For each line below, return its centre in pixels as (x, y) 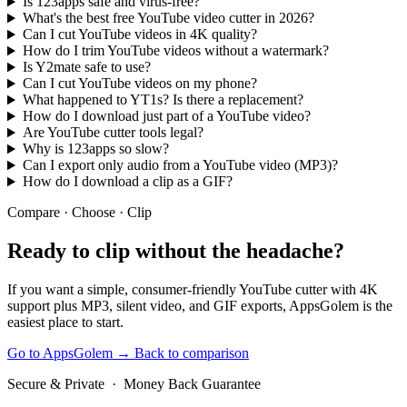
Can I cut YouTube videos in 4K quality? (139, 35)
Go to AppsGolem (62, 353)
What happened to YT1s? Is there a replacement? (163, 100)
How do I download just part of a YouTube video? (166, 116)
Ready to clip (71, 251)
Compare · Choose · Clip (79, 213)
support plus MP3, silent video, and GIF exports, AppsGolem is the (200, 306)
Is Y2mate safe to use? (86, 67)
